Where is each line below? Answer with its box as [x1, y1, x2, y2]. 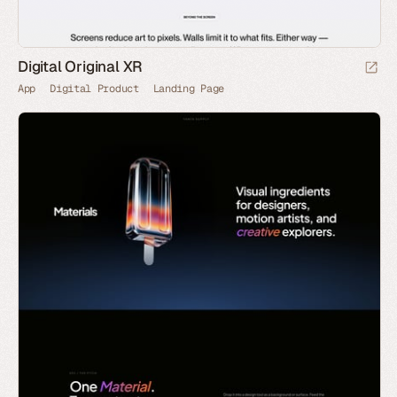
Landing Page [152, 81, 225, 96]
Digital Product [50, 81, 139, 96]
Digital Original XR [18, 56, 144, 76]
